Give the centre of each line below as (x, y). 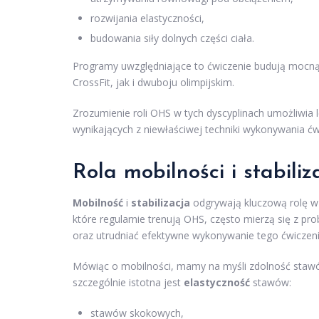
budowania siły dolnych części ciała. (172, 38)
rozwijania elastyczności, (147, 19)
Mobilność (98, 203)
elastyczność (217, 283)
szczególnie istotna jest (128, 283)
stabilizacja (161, 203)
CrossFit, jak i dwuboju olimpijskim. (153, 83)
